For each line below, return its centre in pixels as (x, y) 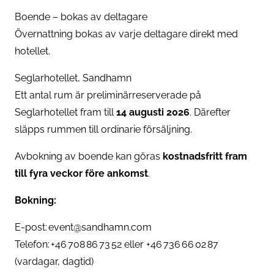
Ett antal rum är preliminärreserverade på (108, 95)
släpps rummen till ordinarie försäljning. (103, 129)
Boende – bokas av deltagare (81, 17)
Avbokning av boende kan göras (89, 156)
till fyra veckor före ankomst (81, 173)
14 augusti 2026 (153, 112)
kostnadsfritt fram (205, 156)
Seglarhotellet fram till (65, 112)
